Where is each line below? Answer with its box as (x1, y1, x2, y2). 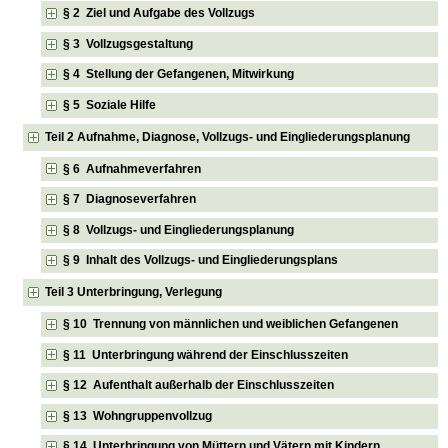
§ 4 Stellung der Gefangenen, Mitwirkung (63, 67, 295, 82)
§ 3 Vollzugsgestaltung (63, 36, 194, 51)
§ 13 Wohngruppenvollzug (63, 408, 213, 423)
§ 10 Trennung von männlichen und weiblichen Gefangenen (63, 317, 399, 332)
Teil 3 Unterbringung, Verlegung (45, 285, 223, 300)
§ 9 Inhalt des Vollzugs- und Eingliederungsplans (63, 253, 339, 268)
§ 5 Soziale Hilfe (63, 98, 157, 113)
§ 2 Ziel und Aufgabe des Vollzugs (63, 6, 256, 21)
